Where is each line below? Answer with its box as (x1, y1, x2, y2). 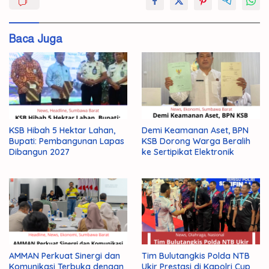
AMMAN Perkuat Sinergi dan (9, 250, 120, 262)
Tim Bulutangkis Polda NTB (142, 250, 250, 262)
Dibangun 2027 (9, 146, 70, 157)
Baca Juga (9, 32, 62, 46)
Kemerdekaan (15, 5, 72, 16)
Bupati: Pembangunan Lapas (9, 135, 124, 147)
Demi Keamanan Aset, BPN (142, 124, 249, 136)
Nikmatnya (15, 48, 59, 59)
